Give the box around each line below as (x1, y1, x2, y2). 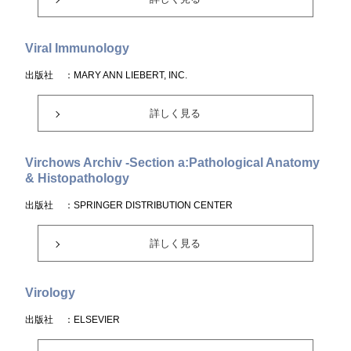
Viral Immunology (25, 42, 130, 55)
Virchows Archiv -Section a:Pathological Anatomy (25, 156, 320, 169)
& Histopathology (25, 172, 130, 185)
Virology (25, 286, 76, 299)
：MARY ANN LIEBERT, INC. (64, 70, 188, 81)
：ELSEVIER (64, 314, 121, 325)
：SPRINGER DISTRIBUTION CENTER (64, 200, 233, 211)
